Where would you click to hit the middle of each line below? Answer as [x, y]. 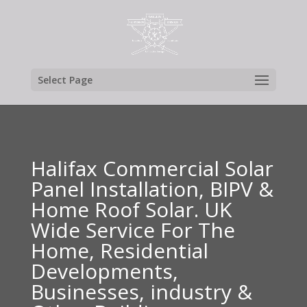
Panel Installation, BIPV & [152, 189]
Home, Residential [119, 250]
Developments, [104, 271]
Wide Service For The [133, 230]
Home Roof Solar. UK [131, 209]
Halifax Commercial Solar [152, 168]
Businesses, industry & [141, 292]
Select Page [65, 80]
